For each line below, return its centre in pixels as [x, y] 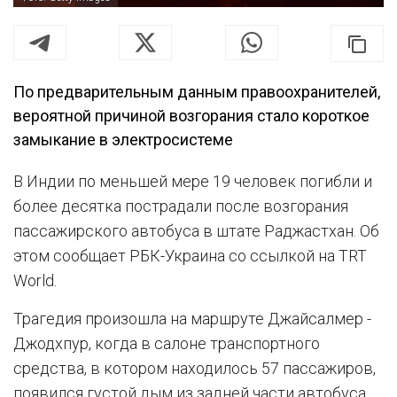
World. [35, 280]
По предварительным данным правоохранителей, [197, 92]
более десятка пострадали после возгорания [181, 206]
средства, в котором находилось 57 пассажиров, [195, 368]
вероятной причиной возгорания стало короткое [191, 116]
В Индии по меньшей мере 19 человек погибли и [193, 181]
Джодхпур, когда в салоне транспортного [167, 343]
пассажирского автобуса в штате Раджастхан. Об [196, 231]
